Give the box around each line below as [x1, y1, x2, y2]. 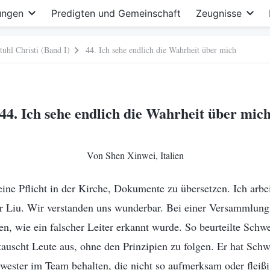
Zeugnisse [195, 7, 242, 19]
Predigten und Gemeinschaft [51, 7, 181, 19]
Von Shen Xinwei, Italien [86, 149, 184, 162]
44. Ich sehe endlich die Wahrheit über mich [86, 43, 236, 55]
